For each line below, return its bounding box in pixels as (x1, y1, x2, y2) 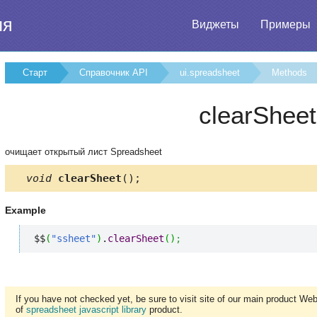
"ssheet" (51, 233, 96, 245)
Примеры (260, 18, 311, 30)
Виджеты (192, 18, 239, 30)
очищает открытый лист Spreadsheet (5, 146, 162, 157)
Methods (272, 67, 307, 78)
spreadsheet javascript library (26, 304, 146, 316)
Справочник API (79, 67, 148, 78)
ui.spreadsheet (180, 67, 240, 78)
